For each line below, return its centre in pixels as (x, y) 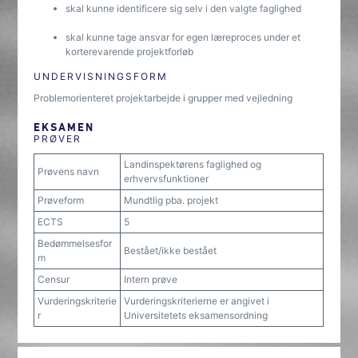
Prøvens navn (69, 171)
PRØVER (58, 139)
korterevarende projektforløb (130, 52)
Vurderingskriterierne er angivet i (197, 301)
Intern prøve (151, 279)
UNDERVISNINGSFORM (101, 76)
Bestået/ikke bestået (171, 251)
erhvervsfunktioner (167, 179)
